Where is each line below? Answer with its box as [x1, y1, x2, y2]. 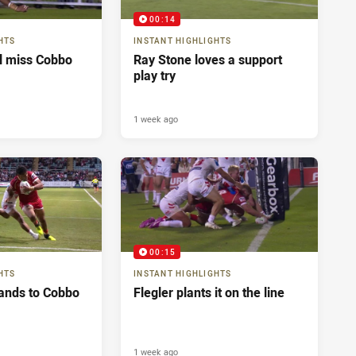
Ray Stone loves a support [133, 51, 282, 69]
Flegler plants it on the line [133, 284, 284, 302]
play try [133, 67, 176, 85]
